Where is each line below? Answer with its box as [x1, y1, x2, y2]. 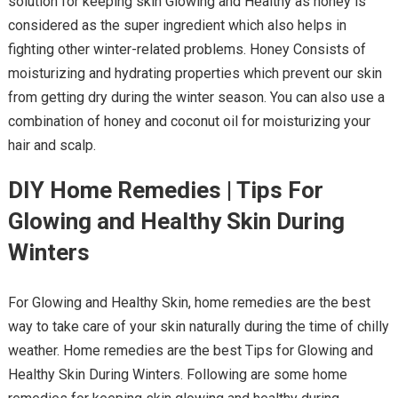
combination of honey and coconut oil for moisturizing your [7, 113, 370, 131]
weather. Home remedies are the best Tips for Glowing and [7, 342, 373, 360]
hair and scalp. [7, 137, 96, 155]
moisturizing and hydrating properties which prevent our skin [7, 65, 382, 83]
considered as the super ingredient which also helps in [7, 17, 346, 35]
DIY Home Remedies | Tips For [7, 177, 323, 204]
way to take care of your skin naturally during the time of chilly [7, 318, 389, 336]
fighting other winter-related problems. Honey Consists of [7, 41, 366, 59]
